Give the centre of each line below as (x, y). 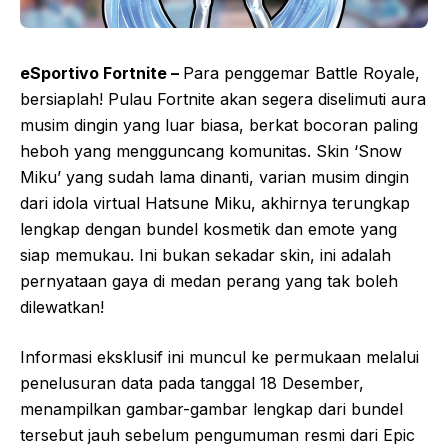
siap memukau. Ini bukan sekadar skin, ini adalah (205, 255)
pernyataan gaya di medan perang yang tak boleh (209, 281)
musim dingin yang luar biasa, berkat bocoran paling (219, 125)
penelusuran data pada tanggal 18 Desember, (192, 383)
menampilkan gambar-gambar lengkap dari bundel (211, 409)
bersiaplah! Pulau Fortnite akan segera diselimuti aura (223, 99)
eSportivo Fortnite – (101, 73)
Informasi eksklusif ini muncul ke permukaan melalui (219, 357)
